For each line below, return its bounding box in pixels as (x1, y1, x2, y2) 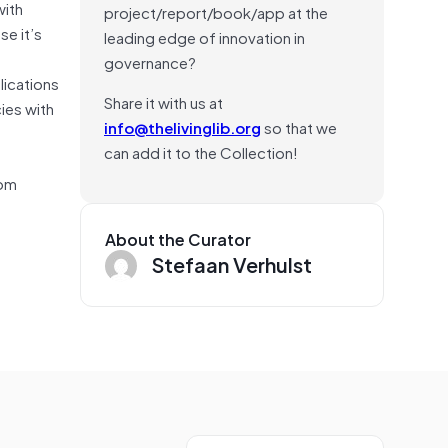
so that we (261, 114, 337, 139)
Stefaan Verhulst (152, 247, 312, 280)
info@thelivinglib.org (104, 114, 261, 139)
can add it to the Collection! (104, 139, 298, 164)
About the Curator (105, 225, 251, 252)
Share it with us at (104, 89, 223, 114)
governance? (104, 49, 196, 74)
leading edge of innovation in (104, 24, 305, 49)
